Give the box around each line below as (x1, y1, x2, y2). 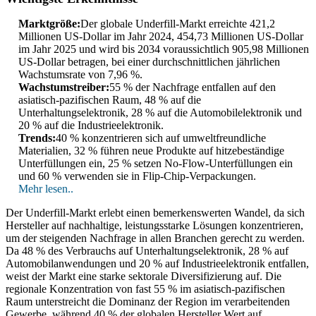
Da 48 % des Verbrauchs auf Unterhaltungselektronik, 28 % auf (6, 245, 288, 257)
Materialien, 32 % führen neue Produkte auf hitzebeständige (18, 145, 284, 157)
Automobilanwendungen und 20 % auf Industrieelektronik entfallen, (6, 257, 309, 270)
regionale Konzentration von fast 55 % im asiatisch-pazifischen (6, 283, 285, 296)
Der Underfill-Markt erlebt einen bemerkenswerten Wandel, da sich (6, 207, 305, 219)
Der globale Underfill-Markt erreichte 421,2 (80, 18, 275, 30)
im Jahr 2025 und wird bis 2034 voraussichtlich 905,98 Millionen (18, 43, 309, 56)
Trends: (18, 132, 56, 145)
